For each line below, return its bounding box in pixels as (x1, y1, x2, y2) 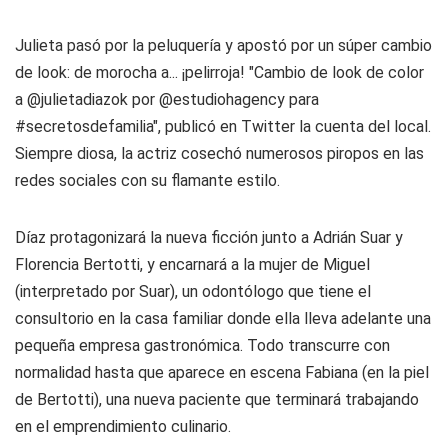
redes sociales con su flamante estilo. (15, 171, 280, 190)
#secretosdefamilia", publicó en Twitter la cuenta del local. (15, 117, 431, 136)
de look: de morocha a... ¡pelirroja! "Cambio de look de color (15, 63, 424, 82)
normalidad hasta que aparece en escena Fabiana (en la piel (15, 363, 429, 382)
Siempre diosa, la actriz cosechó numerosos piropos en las (15, 144, 424, 163)
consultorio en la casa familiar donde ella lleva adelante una (15, 309, 431, 328)
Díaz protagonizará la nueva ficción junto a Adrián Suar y (15, 228, 403, 247)
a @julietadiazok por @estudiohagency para (15, 90, 319, 109)
